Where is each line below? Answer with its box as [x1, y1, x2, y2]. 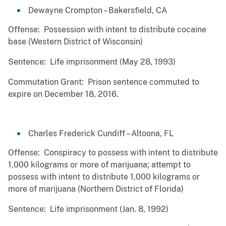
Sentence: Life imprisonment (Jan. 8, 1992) [8, 204, 168, 214]
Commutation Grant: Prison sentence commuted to [8, 77, 199, 87]
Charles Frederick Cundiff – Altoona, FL [28, 129, 174, 139]
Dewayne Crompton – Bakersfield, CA [28, 6, 167, 16]
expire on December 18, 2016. [8, 89, 119, 99]
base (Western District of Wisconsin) [8, 37, 143, 47]
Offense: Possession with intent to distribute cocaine [8, 25, 206, 35]
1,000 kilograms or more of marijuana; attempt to [8, 160, 191, 170]
